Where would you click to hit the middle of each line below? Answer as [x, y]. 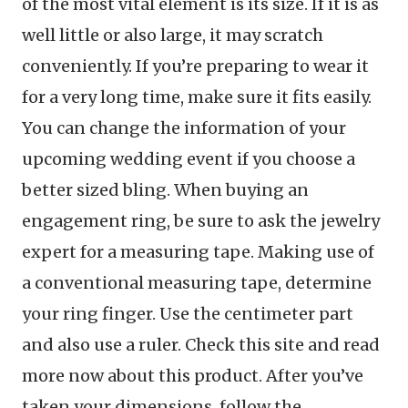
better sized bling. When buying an [165, 190]
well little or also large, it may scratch [173, 35]
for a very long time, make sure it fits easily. [197, 97]
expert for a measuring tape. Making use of [198, 252]
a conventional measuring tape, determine [197, 283]
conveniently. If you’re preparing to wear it [195, 66]
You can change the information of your [184, 128]
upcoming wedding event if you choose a [189, 159]
